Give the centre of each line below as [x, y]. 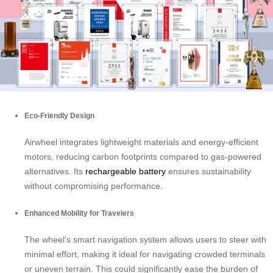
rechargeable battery [126, 172]
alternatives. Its [55, 172]
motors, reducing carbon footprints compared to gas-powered [143, 157]
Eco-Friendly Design [59, 115]
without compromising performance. [94, 186]
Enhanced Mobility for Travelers [79, 213]
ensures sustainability [208, 172]
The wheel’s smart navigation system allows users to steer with [145, 240]
